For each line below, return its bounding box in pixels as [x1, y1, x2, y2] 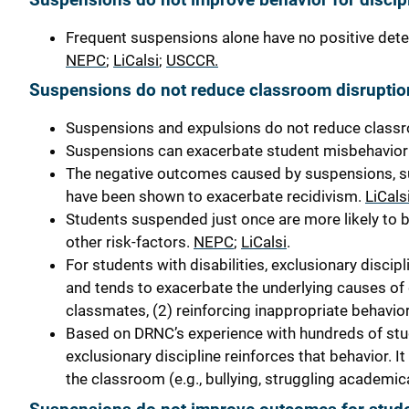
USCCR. [166, 50, 218, 69]
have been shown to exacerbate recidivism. [66, 187, 362, 206]
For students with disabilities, [66, 256, 271, 275]
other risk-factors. [66, 233, 194, 252]
